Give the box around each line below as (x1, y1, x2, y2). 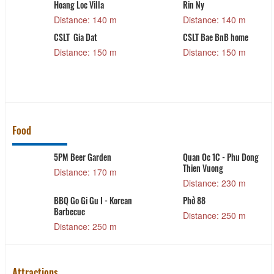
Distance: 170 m (53, 166, 117, 179)
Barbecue (53, 205, 85, 218)
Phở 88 (183, 194, 206, 207)
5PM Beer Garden (53, 150, 111, 164)
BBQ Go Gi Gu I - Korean (53, 194, 132, 207)
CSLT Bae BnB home (183, 31, 249, 44)
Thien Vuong (183, 161, 224, 175)
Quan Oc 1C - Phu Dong (183, 150, 259, 164)
